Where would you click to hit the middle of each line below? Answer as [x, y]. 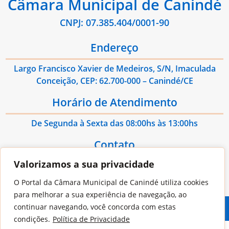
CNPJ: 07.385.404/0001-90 [114, 23]
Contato [114, 145]
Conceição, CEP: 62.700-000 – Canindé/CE [114, 81]
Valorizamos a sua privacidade [84, 164]
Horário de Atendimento [114, 102]
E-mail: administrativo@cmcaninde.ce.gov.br [114, 166]
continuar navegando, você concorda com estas [95, 207]
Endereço [114, 48]
